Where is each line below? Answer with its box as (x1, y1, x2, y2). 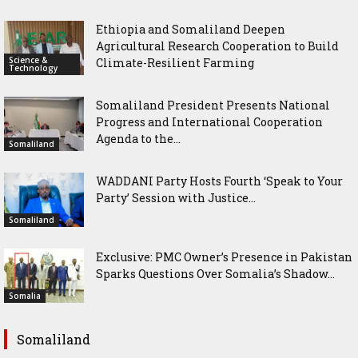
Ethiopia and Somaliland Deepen (96, 21, 285, 37)
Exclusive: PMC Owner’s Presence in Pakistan (96, 249, 352, 265)
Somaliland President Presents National (96, 97, 330, 113)
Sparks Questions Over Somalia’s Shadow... (96, 265, 335, 281)
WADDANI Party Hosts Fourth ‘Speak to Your (96, 173, 343, 189)
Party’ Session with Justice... (96, 189, 256, 205)
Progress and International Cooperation (96, 113, 323, 129)
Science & (9, 54, 47, 66)
